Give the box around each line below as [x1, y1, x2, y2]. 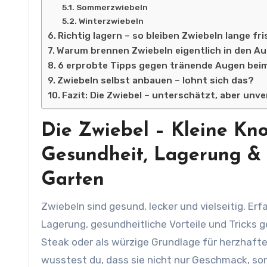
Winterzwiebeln [78, 16, 144, 26]
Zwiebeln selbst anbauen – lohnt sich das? [57, 75, 254, 86]
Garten [41, 170, 104, 190]
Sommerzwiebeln [76, 2, 148, 12]
